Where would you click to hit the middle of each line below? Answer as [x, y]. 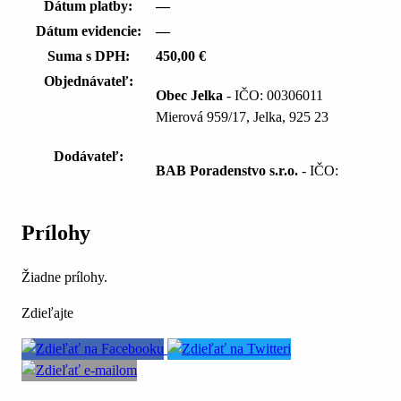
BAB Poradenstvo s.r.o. [227, 171]
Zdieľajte [47, 313]
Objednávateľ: [88, 81]
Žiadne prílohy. [64, 277]
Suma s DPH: [88, 56]
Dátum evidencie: [88, 31]
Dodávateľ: [88, 157]
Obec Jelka [189, 96]
